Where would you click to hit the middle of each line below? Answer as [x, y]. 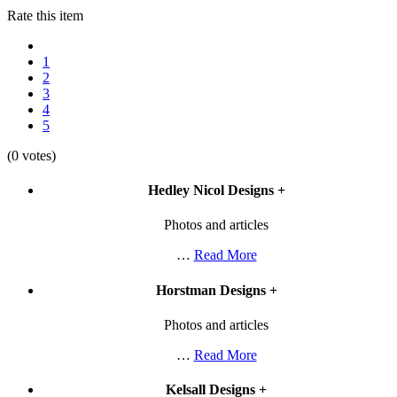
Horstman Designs [212, 290]
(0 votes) [31, 155]
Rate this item [45, 15]
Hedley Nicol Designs [212, 191]
